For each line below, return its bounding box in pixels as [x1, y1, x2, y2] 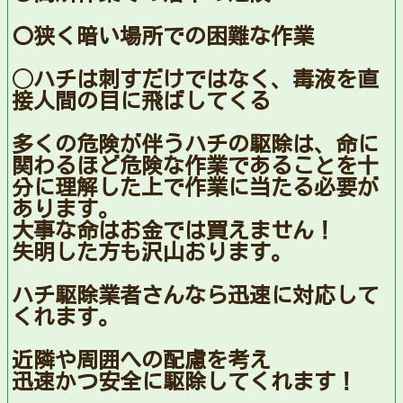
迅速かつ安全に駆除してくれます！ [12, 371, 357, 393]
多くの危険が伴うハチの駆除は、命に [12, 133, 379, 156]
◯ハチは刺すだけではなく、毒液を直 [12, 68, 379, 91]
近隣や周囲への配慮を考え [12, 349, 271, 372]
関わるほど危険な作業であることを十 [12, 155, 379, 177]
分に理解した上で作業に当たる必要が [12, 176, 379, 199]
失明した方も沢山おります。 [12, 241, 292, 264]
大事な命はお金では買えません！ [12, 219, 336, 242]
